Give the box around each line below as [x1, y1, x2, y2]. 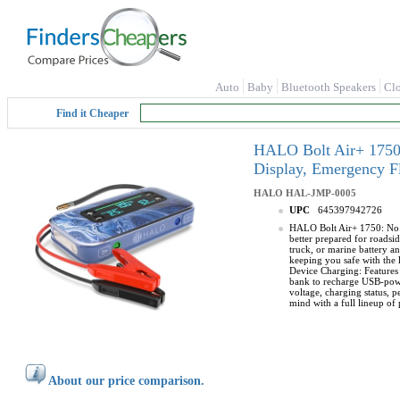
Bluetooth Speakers [281, 80, 376, 94]
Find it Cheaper [56, 107, 129, 120]
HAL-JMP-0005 [286, 187, 356, 198]
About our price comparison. [48, 374, 204, 387]
